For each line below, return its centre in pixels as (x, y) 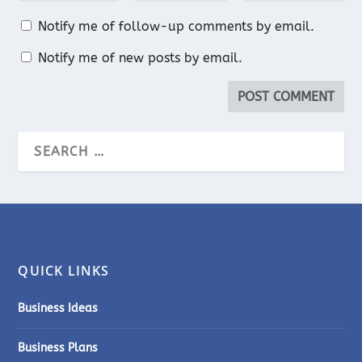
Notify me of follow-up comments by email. (177, 26)
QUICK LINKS (64, 270)
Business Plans (58, 347)
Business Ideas (58, 308)
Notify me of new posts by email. (141, 57)
